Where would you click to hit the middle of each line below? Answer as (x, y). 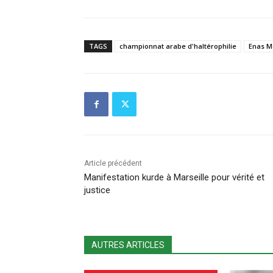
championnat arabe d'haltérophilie (178, 46)
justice (97, 190)
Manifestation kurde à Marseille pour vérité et (174, 178)
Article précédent (113, 164)
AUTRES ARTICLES (128, 245)
